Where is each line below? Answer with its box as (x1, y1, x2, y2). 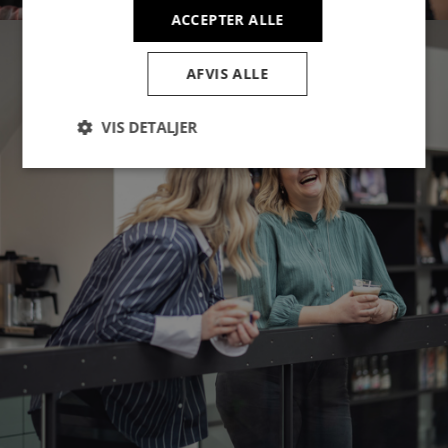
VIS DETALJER (101, 116, 198, 137)
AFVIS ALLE (186, 63, 269, 83)
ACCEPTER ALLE (170, 9, 285, 29)
